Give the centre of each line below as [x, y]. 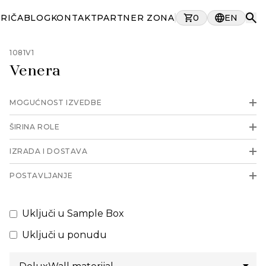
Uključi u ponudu [64, 235]
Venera [35, 72]
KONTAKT [74, 18]
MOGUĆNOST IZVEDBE [56, 102]
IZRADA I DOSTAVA [49, 151]
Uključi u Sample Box [73, 213]
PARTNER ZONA [136, 18]
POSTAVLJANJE [41, 175]
